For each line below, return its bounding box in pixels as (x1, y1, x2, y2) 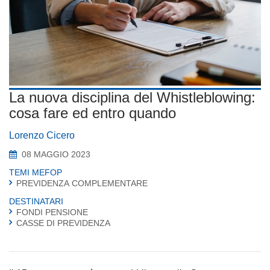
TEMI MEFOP (9, 167, 62, 177)
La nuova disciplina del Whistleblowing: (9, 89, 256, 105)
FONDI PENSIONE (16, 207, 88, 217)
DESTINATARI (9, 196, 63, 206)
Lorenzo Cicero (9, 130, 75, 140)
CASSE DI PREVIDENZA (16, 218, 110, 228)
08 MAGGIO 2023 (22, 149, 90, 159)
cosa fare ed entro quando (9, 104, 176, 121)
